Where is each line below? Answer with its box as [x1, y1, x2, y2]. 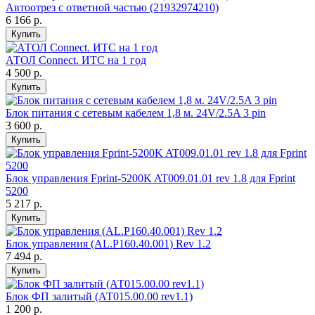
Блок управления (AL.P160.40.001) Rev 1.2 [6, 238, 211, 250]
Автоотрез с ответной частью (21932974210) [6, 1, 219, 14]
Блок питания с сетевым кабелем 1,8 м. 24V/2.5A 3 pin [6, 107, 266, 120]
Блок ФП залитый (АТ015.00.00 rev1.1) [6, 290, 193, 303]
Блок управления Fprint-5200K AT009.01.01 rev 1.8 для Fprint [6, 172, 295, 185]
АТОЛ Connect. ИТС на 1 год [6, 54, 146, 67]
